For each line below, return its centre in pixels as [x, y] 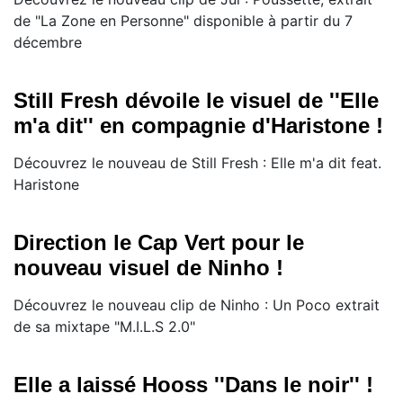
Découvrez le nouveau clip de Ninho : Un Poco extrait [197, 305]
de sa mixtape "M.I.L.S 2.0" [104, 327]
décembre [48, 43]
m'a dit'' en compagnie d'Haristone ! [198, 126]
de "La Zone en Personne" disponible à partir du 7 [183, 21]
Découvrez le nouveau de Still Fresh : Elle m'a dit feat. [197, 163]
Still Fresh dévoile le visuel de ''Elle [196, 101]
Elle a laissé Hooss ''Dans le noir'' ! [193, 385]
